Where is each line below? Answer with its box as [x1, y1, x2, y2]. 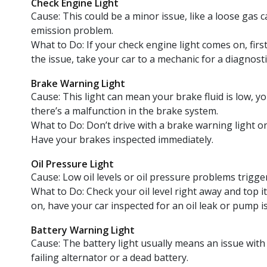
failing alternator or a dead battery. [31, 250, 188, 264]
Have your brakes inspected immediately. [31, 132, 213, 146]
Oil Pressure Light [31, 157, 114, 170]
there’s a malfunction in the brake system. [31, 104, 218, 117]
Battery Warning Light [31, 223, 135, 237]
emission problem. [31, 23, 113, 37]
